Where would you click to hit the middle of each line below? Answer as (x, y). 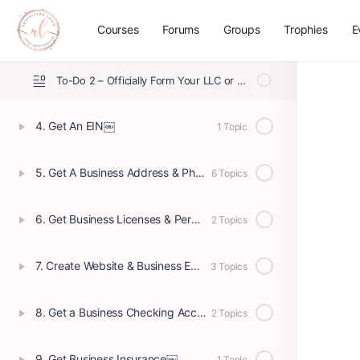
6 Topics (229, 173)
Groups (241, 29)
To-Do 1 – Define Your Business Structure (242, 40)
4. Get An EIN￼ (75, 126)
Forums (181, 29)
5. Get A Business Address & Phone (200, 172)
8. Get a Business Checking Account (201, 312)
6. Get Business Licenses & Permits (196, 219)
